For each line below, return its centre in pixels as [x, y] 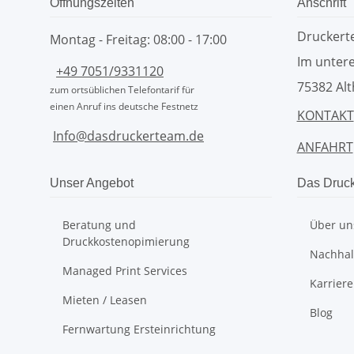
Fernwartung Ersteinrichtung [139, 330]
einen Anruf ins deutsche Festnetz [124, 107]
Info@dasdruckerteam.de [128, 136]
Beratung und [99, 225]
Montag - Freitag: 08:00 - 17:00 [138, 40]
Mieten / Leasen [105, 300]
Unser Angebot [92, 183]
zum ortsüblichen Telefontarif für [122, 90]
